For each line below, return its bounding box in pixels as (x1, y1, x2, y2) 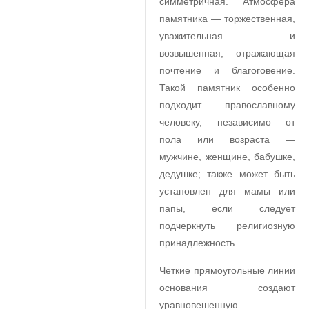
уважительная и (159, 30, 295, 41)
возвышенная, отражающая (159, 48, 295, 59)
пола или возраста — (159, 134, 295, 145)
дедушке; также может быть (159, 168, 295, 179)
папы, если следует (159, 203, 295, 214)
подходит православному (159, 99, 295, 110)
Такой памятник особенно (159, 82, 295, 93)
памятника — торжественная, (159, 13, 295, 24)
